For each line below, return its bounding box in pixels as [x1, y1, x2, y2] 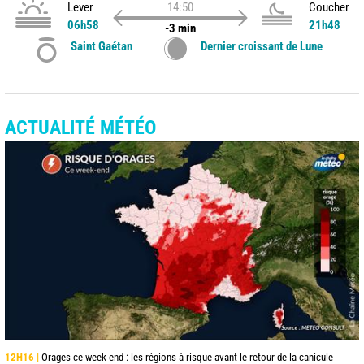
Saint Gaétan [70, 38, 132, 54]
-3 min [164, 20, 196, 36]
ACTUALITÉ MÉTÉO [5, 115, 156, 139]
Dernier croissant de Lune [200, 38, 323, 54]
